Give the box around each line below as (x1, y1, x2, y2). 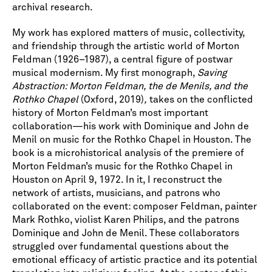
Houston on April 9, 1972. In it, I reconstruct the (12, 175, 222, 185)
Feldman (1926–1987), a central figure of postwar (12, 55, 233, 64)
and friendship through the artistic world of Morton (12, 41, 239, 51)
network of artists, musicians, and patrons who (12, 188, 220, 198)
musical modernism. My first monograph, (12, 68, 197, 78)
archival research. (12, 2, 93, 12)
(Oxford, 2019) (81, 95, 144, 104)
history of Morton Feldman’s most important (12, 108, 208, 118)
